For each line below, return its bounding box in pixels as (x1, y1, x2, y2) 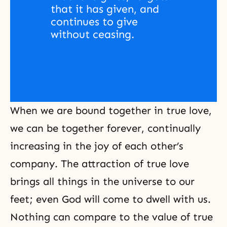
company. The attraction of (10, 158, 146, 170)
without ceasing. (51, 28, 134, 42)
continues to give (51, 15, 138, 29)
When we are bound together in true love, (10, 104, 212, 117)
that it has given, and (51, 3, 159, 16)
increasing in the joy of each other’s (10, 140, 183, 153)
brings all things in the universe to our (10, 175, 195, 188)
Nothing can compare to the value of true (10, 211, 213, 223)
